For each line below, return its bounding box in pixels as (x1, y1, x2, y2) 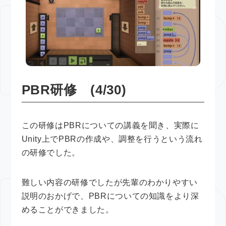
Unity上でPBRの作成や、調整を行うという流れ (21, 134, 203, 143)
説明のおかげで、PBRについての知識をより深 (21, 191, 199, 200)
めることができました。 (21, 205, 114, 214)
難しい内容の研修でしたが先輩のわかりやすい (21, 178, 198, 187)
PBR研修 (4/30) (21, 82, 127, 97)
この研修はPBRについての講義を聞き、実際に (21, 121, 199, 130)
